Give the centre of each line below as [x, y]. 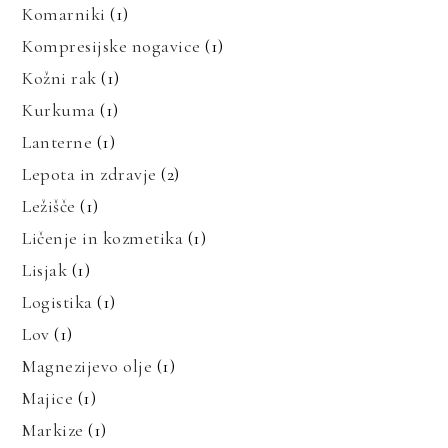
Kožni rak [59, 77]
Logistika [57, 301]
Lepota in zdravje [89, 173]
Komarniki [64, 13]
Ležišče [49, 205]
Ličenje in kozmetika [103, 237]
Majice [48, 397]
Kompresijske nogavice [111, 45]
